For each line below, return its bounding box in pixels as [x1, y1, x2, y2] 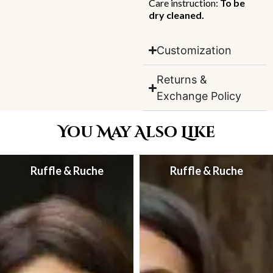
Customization [157, 44, 232, 57]
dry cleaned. [149, 9, 204, 21]
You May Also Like [58, 122, 215, 143]
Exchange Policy [157, 90, 242, 103]
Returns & [157, 73, 208, 87]
